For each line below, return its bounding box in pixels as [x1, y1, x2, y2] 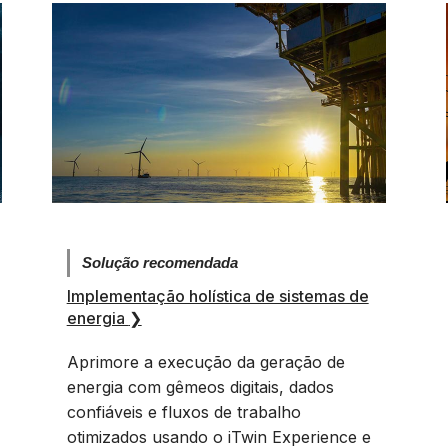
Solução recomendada [81, 254, 238, 271]
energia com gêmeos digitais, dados [66, 377, 334, 397]
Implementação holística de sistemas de [66, 286, 369, 306]
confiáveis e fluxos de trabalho [66, 402, 301, 422]
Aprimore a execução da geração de [66, 352, 345, 372]
